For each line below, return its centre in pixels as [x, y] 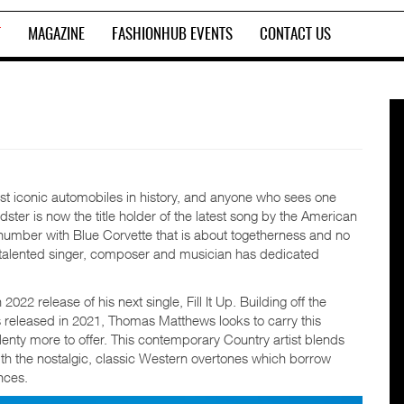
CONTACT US [295, 34]
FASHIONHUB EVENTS [172, 34]
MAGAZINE [56, 34]
